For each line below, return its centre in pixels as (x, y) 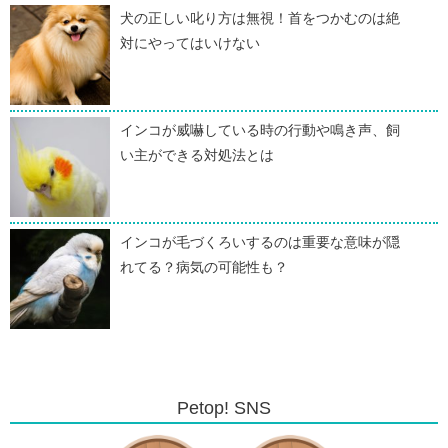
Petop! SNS (224, 407)
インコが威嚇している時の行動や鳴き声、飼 (260, 129)
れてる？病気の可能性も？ (204, 266)
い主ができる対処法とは (197, 154)
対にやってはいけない (190, 42)
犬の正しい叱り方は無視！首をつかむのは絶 (260, 17)
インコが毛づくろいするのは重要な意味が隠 (260, 241)
